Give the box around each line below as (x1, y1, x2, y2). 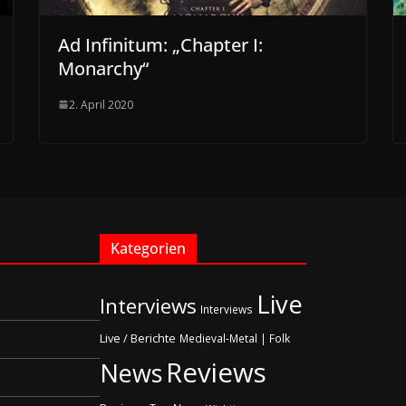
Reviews (166, 353, 266, 391)
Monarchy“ (58, 55, 149, 81)
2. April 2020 (69, 96, 133, 112)
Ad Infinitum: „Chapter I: (58, 32, 263, 57)
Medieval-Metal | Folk (179, 330, 290, 345)
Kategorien (111, 237, 186, 258)
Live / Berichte (100, 329, 176, 346)
